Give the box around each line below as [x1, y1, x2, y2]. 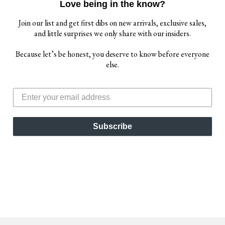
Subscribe [93, 122, 132, 131]
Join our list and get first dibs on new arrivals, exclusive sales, [19, 17, 206, 28]
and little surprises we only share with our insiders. [34, 28, 191, 39]
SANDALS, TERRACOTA [10, 101, 102, 109]
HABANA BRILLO [24, 93, 89, 101]
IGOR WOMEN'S [25, 84, 87, 92]
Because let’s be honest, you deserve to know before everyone [16, 49, 209, 60]
